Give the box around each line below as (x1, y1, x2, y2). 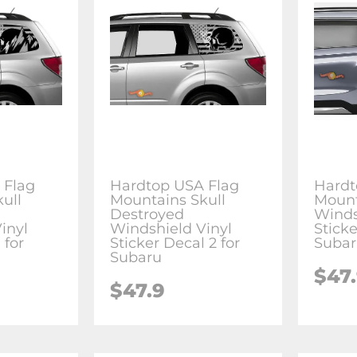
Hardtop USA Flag (110, 176, 240, 194)
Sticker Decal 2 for (110, 233, 241, 252)
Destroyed (110, 205, 185, 223)
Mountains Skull (110, 190, 226, 209)
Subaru (110, 248, 163, 266)
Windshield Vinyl (110, 219, 233, 237)
